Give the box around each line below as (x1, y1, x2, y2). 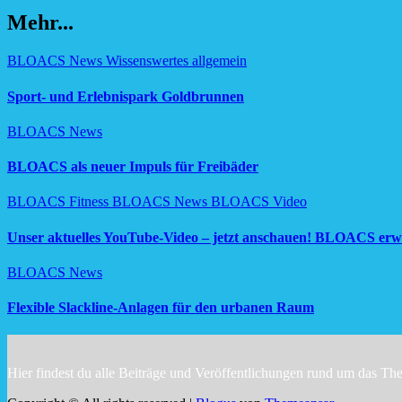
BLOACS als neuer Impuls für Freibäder (7, 159, 258, 175)
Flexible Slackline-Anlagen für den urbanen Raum (7, 300, 314, 316)
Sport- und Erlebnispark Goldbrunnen (7, 88, 244, 104)
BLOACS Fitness (7, 194, 112, 210)
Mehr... (7, 11, 74, 35)
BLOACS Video (211, 194, 307, 210)
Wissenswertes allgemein (106, 53, 247, 69)
